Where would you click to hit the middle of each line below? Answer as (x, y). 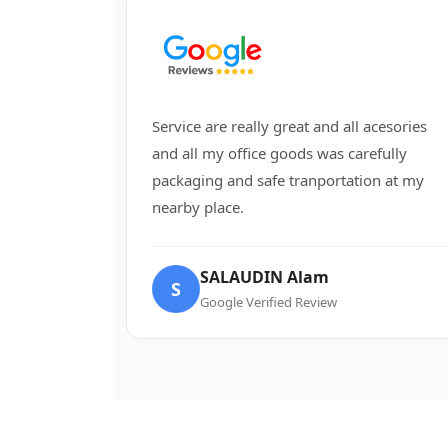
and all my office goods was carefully (279, 153)
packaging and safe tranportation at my (288, 180)
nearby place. (198, 207)
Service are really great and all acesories (289, 126)
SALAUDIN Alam (264, 277)
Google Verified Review (268, 302)
